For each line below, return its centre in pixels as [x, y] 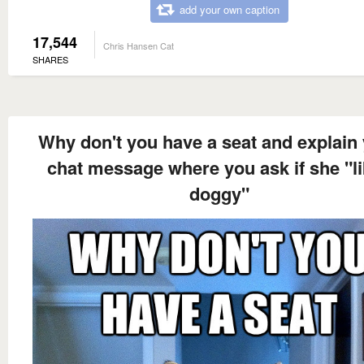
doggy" [219, 193]
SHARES [50, 59]
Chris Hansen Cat [139, 45]
